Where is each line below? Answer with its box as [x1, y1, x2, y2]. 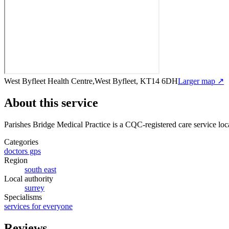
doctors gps [4, 146, 41, 155]
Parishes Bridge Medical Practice [4, 120, 110, 129]
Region [4, 155, 28, 165]
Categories [4, 137, 38, 146]
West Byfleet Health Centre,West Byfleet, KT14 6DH [4, 76, 178, 85]
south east [25, 165, 56, 174]
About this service [4, 96, 98, 109]
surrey [25, 183, 44, 192]
